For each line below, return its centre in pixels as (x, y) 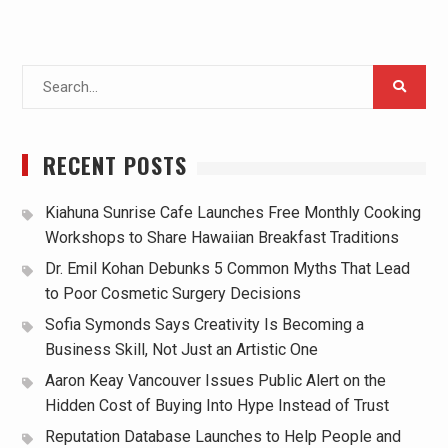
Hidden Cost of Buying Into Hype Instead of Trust (216, 405)
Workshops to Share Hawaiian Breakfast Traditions (221, 237)
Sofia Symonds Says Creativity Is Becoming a (204, 324)
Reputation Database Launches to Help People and (222, 436)
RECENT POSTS (114, 164)
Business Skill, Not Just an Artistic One (181, 349)
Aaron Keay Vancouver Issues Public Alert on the (215, 380)
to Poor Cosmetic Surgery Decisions (172, 293)
